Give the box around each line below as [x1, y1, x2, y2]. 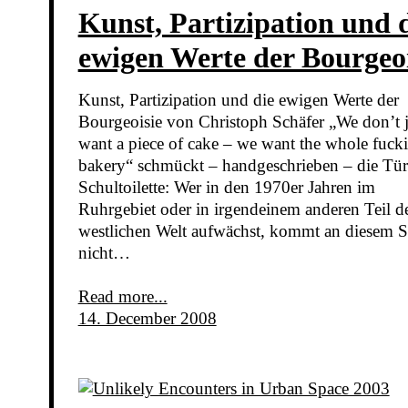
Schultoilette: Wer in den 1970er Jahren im [77, 177, 375, 197]
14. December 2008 [77, 308, 217, 328]
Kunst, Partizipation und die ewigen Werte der [77, 89, 399, 109]
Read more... [77, 286, 168, 306]
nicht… [77, 242, 130, 262]
